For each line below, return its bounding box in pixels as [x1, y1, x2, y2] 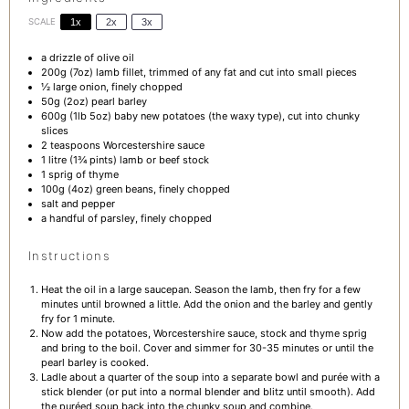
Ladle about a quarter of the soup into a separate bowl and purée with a [40, 370, 380, 383]
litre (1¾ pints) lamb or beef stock [45, 153, 209, 167]
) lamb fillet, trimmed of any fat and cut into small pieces [89, 66, 357, 79]
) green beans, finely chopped [89, 183, 230, 196]
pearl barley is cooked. [40, 355, 149, 369]
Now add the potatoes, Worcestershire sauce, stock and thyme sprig [40, 326, 367, 340]
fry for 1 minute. [40, 311, 115, 325]
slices [40, 124, 68, 138]
